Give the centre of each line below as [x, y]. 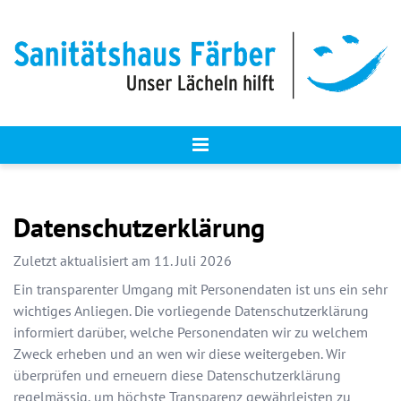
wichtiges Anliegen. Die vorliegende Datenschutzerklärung [191, 311]
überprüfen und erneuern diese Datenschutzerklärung [177, 375]
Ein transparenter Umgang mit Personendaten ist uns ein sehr [200, 290]
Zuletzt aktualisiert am [84, 261]
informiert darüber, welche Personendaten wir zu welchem [191, 333]
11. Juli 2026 [193, 261]
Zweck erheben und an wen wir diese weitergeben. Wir [179, 354]
